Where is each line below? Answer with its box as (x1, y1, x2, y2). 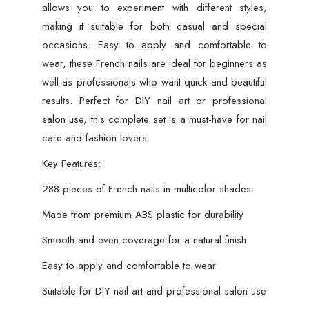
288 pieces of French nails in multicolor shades (41, 181, 251, 197)
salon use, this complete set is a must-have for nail (41, 111, 268, 127)
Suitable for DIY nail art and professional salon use (41, 283, 266, 299)
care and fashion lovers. (41, 130, 150, 146)
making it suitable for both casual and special (41, 18, 268, 34)
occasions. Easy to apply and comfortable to (41, 37, 268, 52)
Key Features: (41, 155, 101, 171)
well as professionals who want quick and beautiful (41, 74, 268, 90)
